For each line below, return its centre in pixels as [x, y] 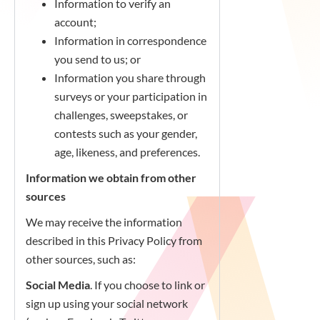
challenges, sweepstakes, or [121, 115]
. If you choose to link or [147, 285]
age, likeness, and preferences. [127, 152]
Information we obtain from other [111, 177]
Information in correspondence [130, 40]
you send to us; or [97, 59]
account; [75, 22]
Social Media [58, 285]
